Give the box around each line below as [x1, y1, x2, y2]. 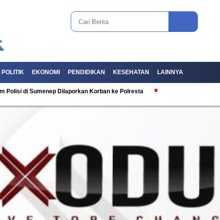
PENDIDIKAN [68, 69, 105, 76]
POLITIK [1, 69, 24, 76]
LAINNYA [157, 69, 183, 76]
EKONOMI [32, 69, 60, 76]
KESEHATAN [113, 69, 149, 76]
